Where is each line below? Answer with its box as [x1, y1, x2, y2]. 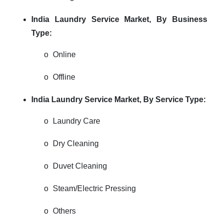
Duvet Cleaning [53, 162, 107, 170]
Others [53, 207, 76, 215]
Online [53, 50, 76, 59]
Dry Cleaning [53, 139, 99, 148]
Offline [53, 73, 75, 81]
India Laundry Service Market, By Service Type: [31, 95, 206, 104]
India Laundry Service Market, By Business [31, 15, 207, 23]
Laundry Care [53, 117, 100, 125]
